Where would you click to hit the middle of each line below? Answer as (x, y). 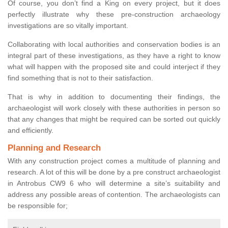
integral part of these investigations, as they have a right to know (114, 56)
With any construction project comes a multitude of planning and (114, 161)
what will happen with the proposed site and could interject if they (114, 67)
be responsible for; (38, 206)
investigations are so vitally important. (68, 26)
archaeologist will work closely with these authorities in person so (114, 108)
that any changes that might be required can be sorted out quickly (114, 119)
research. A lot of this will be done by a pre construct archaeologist (114, 172)
